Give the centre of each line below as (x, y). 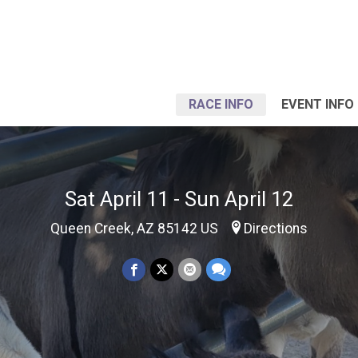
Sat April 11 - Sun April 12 (179, 199)
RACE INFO (221, 104)
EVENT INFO (318, 104)
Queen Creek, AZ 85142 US (136, 228)
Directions (276, 228)
